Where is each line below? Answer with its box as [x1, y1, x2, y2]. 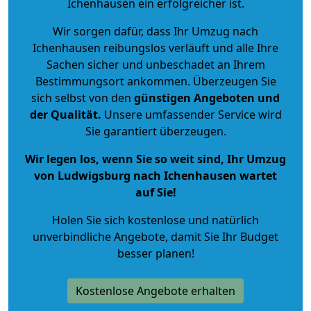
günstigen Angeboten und [131, 90, 280, 106]
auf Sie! [135, 184, 176, 200]
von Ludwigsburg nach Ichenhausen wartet [34, 167, 277, 183]
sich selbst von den [31, 90, 131, 106]
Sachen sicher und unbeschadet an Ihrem [46, 56, 265, 72]
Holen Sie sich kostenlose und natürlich [52, 212, 259, 228]
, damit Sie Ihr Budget [165, 228, 278, 244]
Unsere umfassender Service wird [101, 106, 282, 122]
